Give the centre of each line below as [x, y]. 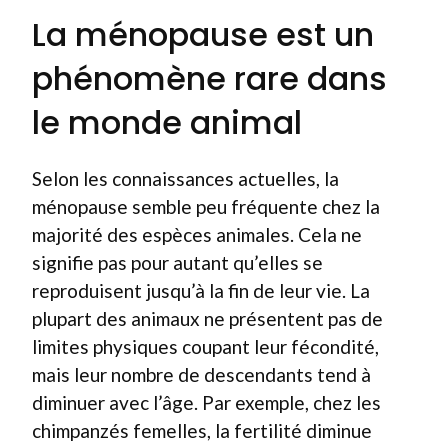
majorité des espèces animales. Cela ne [197, 234]
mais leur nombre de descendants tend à [201, 374]
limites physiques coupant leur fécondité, [205, 346]
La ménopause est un [203, 34]
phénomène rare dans [209, 78]
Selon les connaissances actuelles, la [185, 178]
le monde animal [167, 122]
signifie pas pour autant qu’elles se [177, 262]
